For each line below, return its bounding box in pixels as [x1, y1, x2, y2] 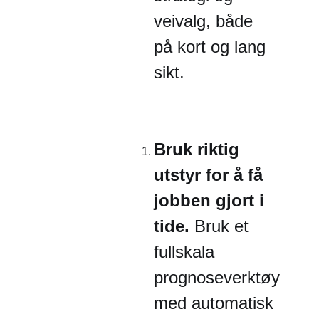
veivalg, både [154, 11, 253, 31]
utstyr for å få [154, 165, 263, 184]
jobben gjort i [154, 191, 264, 210]
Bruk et [194, 216, 249, 236]
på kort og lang [154, 37, 266, 56]
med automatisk [154, 293, 273, 313]
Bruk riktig [154, 140, 239, 159]
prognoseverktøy [154, 268, 280, 287]
